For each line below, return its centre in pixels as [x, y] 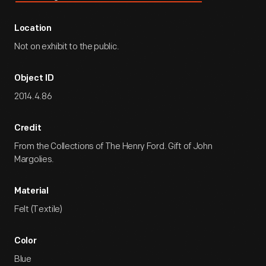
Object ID [34, 79]
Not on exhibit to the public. [67, 47]
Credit [28, 129]
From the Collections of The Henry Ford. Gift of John [113, 146]
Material [31, 191]
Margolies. [34, 159]
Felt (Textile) [38, 209]
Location [33, 29]
